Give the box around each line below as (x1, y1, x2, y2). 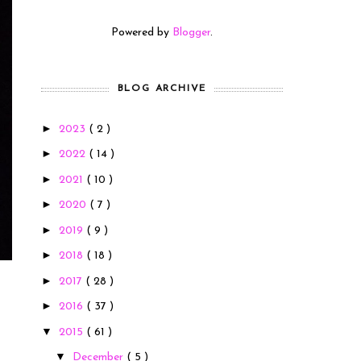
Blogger (172, 26, 210, 39)
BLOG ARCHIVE (117, 83, 207, 93)
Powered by (111, 26, 172, 39)
